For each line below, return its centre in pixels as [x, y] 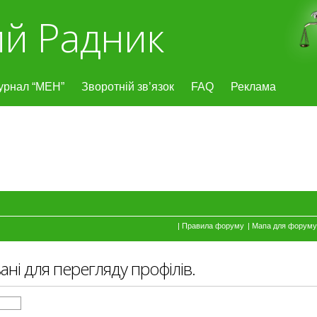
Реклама [253, 87]
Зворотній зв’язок [128, 87]
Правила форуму [213, 226]
